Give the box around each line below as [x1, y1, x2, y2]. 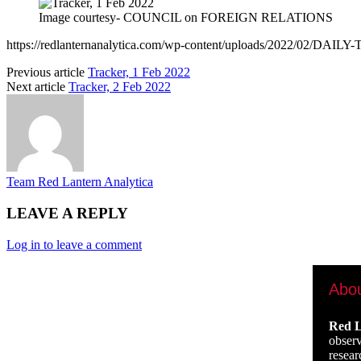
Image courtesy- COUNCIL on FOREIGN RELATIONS [39, 10, 333, 25]
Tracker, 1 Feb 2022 [88, 65, 190, 80]
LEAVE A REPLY [6, 205, 128, 222]
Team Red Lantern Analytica [6, 175, 153, 189]
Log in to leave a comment [6, 237, 142, 251]
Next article [6, 80, 65, 94]
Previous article [6, 65, 85, 80]
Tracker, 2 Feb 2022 [68, 80, 171, 94]
